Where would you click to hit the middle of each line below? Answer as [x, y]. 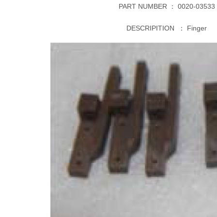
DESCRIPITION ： [157, 28]
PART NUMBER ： [148, 7]
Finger [197, 28]
